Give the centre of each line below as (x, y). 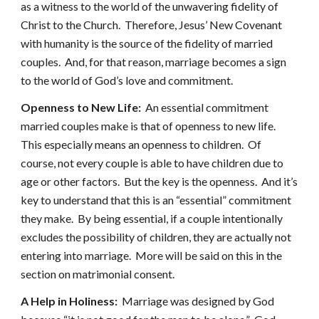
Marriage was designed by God (196, 301)
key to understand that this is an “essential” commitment (156, 200)
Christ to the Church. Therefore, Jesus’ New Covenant (152, 25)
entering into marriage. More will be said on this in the (152, 255)
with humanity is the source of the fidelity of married (147, 43)
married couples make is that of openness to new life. (150, 126)
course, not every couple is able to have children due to (152, 163)
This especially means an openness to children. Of (141, 144)
